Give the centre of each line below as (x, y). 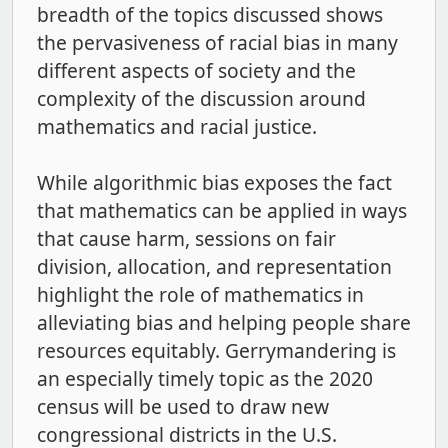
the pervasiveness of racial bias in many (217, 43)
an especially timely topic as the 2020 (205, 379)
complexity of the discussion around (201, 99)
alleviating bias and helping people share (224, 323)
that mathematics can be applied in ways (222, 211)
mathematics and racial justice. (177, 127)
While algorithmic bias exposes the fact (214, 183)
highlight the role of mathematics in (200, 295)
